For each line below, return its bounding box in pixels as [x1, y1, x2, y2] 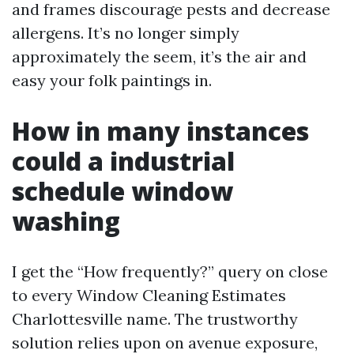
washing [12, 204, 120, 238]
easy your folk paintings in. [12, 70, 212, 90]
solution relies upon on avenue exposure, [12, 333, 318, 352]
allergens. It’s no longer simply [12, 23, 239, 43]
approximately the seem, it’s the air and [12, 47, 307, 66]
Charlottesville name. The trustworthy [12, 309, 298, 329]
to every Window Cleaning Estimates [12, 285, 286, 305]
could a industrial [12, 144, 235, 178]
